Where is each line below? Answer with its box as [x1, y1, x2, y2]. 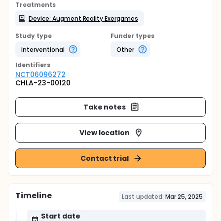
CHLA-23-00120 [15, 78, 71, 88]
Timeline [15, 190, 52, 201]
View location [79, 127, 130, 138]
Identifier [15, 61, 47, 69]
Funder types [110, 32, 154, 40]
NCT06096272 [15, 70, 66, 79]
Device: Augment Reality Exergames [29, 14, 139, 23]
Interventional [21, 45, 65, 54]
